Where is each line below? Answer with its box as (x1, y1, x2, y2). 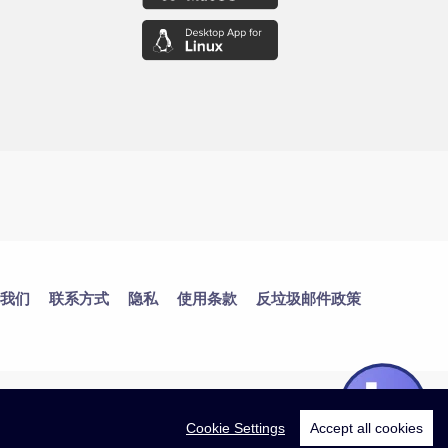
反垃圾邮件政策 (256, 287, 361, 308)
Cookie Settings (186, 420, 285, 436)
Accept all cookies (310, 420, 423, 436)
